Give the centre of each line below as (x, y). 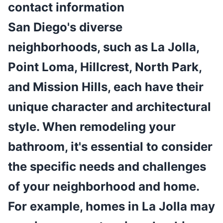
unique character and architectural (110, 107)
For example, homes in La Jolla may (111, 207)
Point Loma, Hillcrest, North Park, (105, 67)
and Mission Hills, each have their (106, 87)
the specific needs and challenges (107, 167)
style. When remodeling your (92, 127)
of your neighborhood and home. (104, 187)
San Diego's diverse (65, 27)
